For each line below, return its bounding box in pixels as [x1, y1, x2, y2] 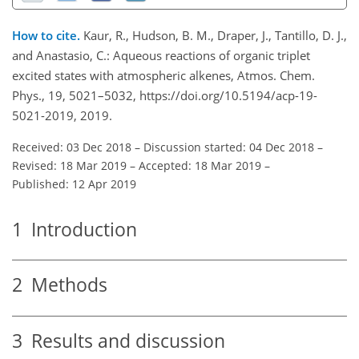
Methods [22, 272, 107, 298]
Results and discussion [22, 328, 225, 353]
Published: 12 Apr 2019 [12, 175, 136, 192]
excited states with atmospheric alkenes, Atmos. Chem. [12, 67, 315, 83]
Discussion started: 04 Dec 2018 [143, 139, 314, 155]
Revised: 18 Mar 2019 [12, 157, 127, 173]
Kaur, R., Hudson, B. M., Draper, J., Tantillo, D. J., [83, 26, 347, 43]
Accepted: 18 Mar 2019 [139, 157, 261, 173]
